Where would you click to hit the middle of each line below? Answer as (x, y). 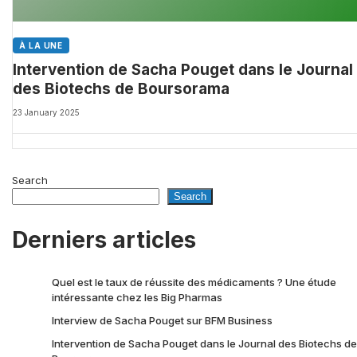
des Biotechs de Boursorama (121, 89)
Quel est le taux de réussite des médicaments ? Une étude (194, 282)
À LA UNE (41, 46)
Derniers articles (104, 240)
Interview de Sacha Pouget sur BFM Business (162, 321)
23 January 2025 (46, 112)
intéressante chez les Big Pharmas (137, 298)
